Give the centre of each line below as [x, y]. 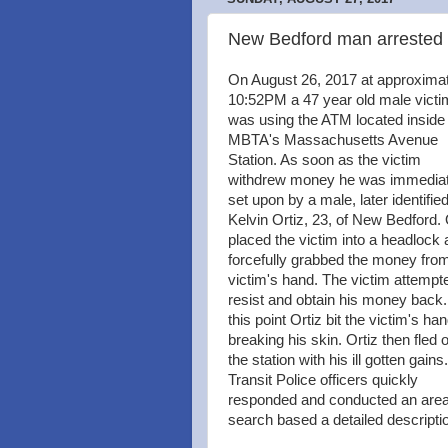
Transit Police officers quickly [323, 380]
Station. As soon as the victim [324, 160]
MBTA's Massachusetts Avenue [333, 140]
